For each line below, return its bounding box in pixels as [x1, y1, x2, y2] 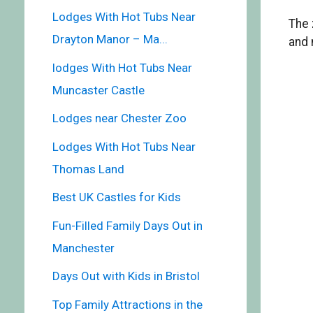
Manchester [52, 240, 115, 255]
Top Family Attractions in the [52, 297, 203, 312]
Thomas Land [52, 161, 124, 176]
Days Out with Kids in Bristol [52, 269, 200, 284]
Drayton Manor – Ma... [52, 32, 168, 47]
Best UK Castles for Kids [52, 190, 181, 205]
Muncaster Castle [52, 82, 145, 97]
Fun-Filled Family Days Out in [52, 218, 203, 233]
